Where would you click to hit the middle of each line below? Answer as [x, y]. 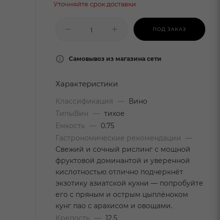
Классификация [85, 101]
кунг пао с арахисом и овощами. [114, 206]
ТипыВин [73, 113]
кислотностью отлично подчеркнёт [119, 172]
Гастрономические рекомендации [119, 138]
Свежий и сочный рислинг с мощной [123, 149]
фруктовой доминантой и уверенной [123, 161]
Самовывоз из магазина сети [115, 59]
